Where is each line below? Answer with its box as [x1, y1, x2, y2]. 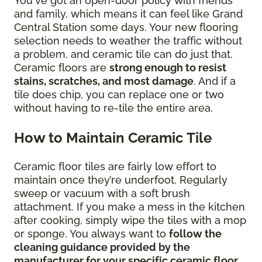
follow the [169, 227, 222, 240]
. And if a [194, 75, 236, 88]
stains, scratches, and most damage [14, 75, 194, 88]
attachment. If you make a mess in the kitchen [14, 201, 245, 213]
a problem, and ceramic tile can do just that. [14, 48, 233, 61]
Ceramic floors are [14, 61, 109, 74]
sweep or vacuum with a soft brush [14, 187, 190, 200]
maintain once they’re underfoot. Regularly [14, 174, 227, 187]
